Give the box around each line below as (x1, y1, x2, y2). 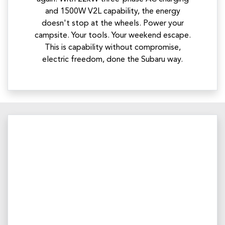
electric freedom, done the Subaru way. (42, 55, 183, 64)
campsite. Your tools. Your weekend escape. (34, 31, 191, 40)
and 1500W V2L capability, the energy (45, 7, 180, 16)
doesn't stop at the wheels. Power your (41, 19, 184, 28)
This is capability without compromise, (44, 43, 181, 52)
